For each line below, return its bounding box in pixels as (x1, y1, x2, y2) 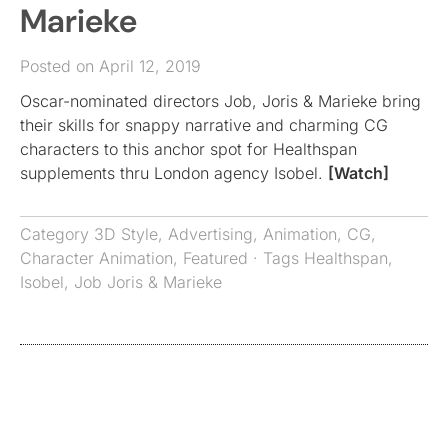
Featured (183, 247, 248, 268)
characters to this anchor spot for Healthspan (20, 138, 357, 159)
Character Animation (20, 247, 173, 268)
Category (20, 223, 94, 244)
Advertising (168, 223, 253, 244)
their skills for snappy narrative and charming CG (20, 114, 388, 135)
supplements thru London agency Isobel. (20, 162, 328, 183)
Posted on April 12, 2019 (20, 55, 201, 76)
